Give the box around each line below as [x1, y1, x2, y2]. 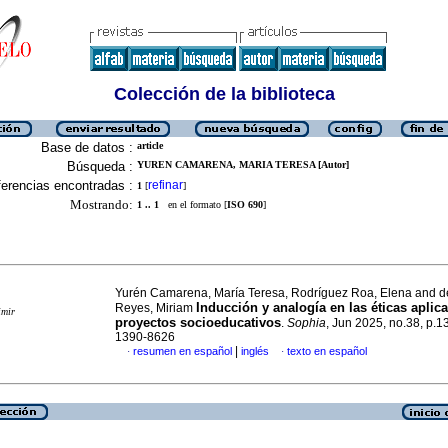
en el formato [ [159, 199, 227, 210]
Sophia [287, 316, 326, 330]
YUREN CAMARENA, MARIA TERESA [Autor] [137, 159, 349, 170]
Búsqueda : [67, 159, 133, 174]
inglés [241, 345, 269, 357]
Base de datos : [41, 140, 133, 155]
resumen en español [133, 345, 232, 357]
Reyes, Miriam [115, 301, 196, 315]
